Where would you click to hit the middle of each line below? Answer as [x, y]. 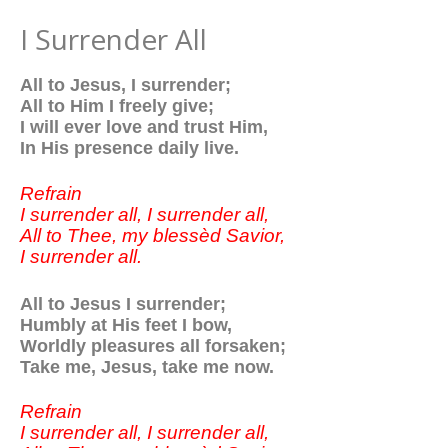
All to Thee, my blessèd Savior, [152, 235]
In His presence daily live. [129, 148]
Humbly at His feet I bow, [126, 324]
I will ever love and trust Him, [144, 127]
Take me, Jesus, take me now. [147, 366]
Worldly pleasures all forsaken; [153, 345]
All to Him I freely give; [117, 106]
